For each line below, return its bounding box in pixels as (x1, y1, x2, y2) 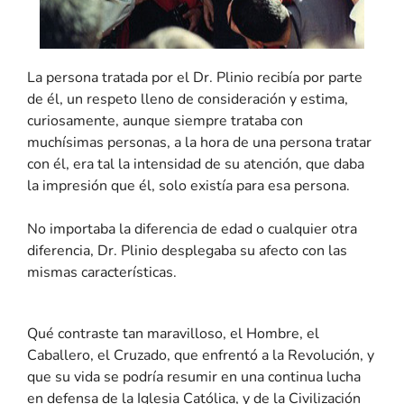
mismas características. (27, 262, 177, 282)
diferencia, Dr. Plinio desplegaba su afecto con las (27, 240, 347, 261)
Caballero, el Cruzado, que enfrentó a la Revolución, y (27, 344, 374, 365)
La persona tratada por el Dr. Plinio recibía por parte (27, 67, 363, 87)
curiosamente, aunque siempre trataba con (27, 110, 303, 131)
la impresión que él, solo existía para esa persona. (27, 175, 350, 196)
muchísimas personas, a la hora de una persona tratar (27, 132, 372, 152)
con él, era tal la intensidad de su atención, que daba (27, 153, 364, 174)
